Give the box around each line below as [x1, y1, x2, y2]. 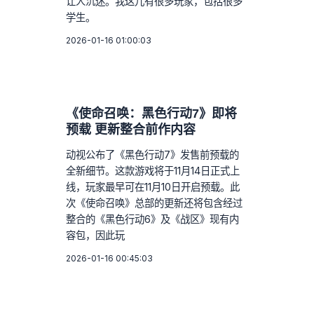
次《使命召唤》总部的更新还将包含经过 [66, 196, 243, 209]
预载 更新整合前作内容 [66, 122, 196, 137]
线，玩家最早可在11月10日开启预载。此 [66, 180, 240, 193]
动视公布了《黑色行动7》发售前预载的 [66, 148, 240, 161]
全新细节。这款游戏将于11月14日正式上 [66, 164, 240, 177]
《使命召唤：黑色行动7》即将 [66, 106, 238, 121]
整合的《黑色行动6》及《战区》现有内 [66, 212, 240, 225]
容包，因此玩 [66, 228, 125, 241]
